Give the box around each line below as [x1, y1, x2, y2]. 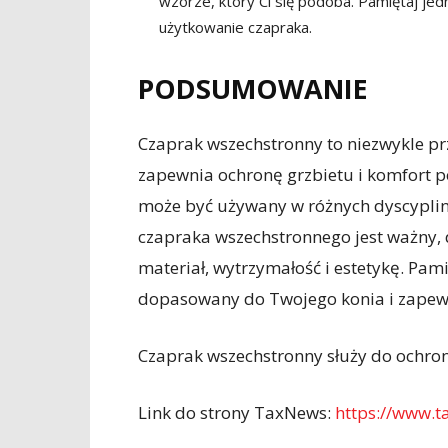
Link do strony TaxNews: [138, 401, 335, 424]
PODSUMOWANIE [138, 70, 368, 107]
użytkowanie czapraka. [159, 17, 312, 37]
